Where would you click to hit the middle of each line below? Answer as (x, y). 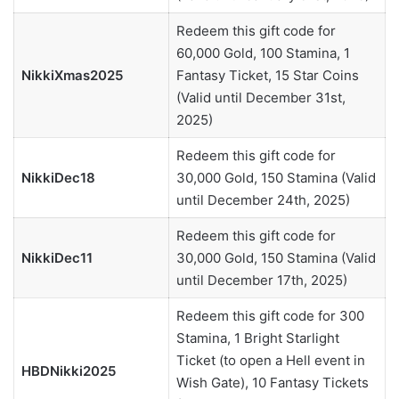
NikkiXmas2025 (72, 76)
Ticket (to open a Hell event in (270, 361)
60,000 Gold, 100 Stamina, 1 (263, 53)
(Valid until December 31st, (261, 98)
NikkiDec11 (57, 258)
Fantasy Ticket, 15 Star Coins (267, 76)
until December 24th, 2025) (263, 200)
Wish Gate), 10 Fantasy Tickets (272, 383)
